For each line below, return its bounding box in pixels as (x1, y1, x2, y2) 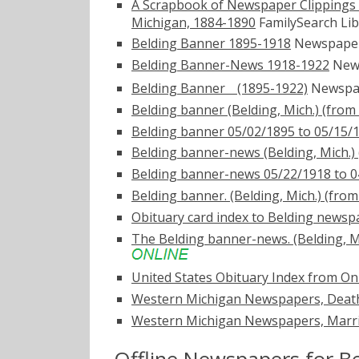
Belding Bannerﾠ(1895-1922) (131, 79, 308, 98)
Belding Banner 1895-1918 (131, 34, 291, 53)
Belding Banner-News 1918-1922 (131, 56, 329, 75)
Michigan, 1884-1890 (131, 13, 256, 31)
